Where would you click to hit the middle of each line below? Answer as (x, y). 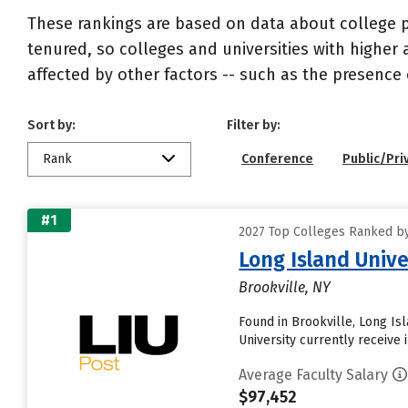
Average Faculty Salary (314, 375)
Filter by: (254, 125)
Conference (277, 159)
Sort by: (51, 125)
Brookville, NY (285, 287)
